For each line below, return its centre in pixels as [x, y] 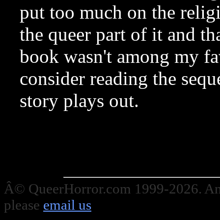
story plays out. [79, 100]
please [24, 205]
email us [67, 205]
